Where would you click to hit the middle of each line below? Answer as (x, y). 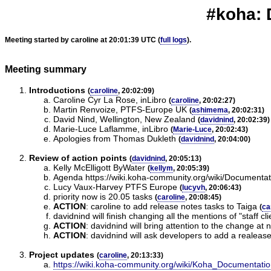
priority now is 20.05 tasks (103, 196)
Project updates (62, 254)
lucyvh (194, 187)
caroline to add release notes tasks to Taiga (174, 206)
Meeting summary (46, 69)
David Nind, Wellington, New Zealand (124, 119)
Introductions (57, 90)
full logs (174, 40)
